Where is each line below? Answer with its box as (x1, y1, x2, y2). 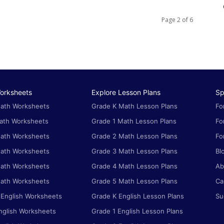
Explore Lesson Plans (91, 88, 160, 97)
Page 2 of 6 (161, 15, 193, 24)
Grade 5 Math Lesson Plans (91, 177, 177, 185)
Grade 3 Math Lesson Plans (91, 147, 177, 155)
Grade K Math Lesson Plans (91, 102, 177, 110)
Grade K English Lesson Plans (91, 192, 184, 200)
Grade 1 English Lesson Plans (91, 207, 183, 215)
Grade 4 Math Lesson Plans (91, 162, 177, 170)
